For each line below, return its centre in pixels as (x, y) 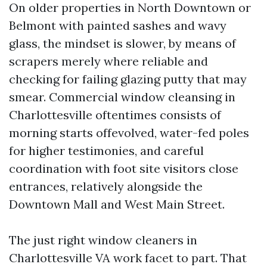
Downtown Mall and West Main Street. (117, 204)
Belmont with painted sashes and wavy (118, 26)
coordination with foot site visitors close (124, 169)
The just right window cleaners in (103, 240)
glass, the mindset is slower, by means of (122, 44)
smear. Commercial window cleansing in (122, 97)
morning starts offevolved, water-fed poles (129, 133)
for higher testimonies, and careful (106, 151)
